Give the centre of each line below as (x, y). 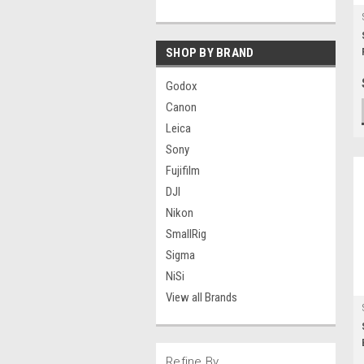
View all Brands (201, 297)
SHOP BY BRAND (210, 53)
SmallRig (186, 234)
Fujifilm (183, 171)
